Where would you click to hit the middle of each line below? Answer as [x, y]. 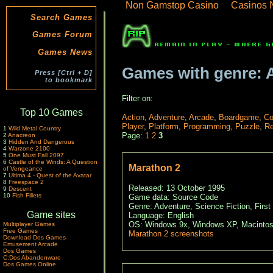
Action [133, 118]
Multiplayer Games [29, 224]
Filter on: [137, 98]
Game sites [51, 215]
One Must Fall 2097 [36, 155]
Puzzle [247, 127]
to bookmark [69, 80]
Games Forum [62, 35]
